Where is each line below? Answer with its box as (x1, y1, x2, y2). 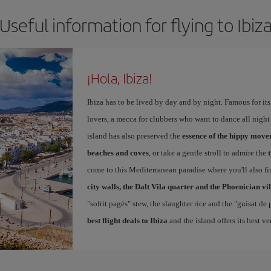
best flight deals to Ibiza (87, 216, 168, 225)
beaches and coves (87, 148, 149, 157)
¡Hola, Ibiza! (87, 68, 152, 88)
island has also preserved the (87, 131, 182, 140)
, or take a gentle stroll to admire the (148, 148, 268, 157)
